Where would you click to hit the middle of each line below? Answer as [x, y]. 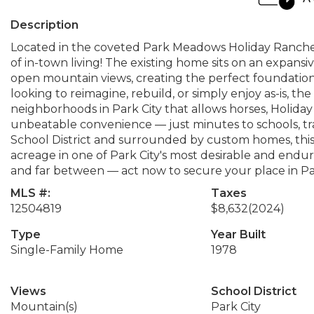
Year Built [238, 234]
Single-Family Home [67, 250]
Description [45, 25]
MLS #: [30, 193]
